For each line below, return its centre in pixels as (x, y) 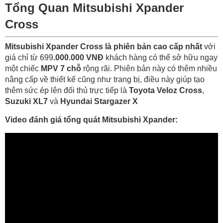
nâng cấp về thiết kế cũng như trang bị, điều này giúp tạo (105, 79)
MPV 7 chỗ (61, 68)
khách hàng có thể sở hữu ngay (161, 57)
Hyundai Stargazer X (99, 101)
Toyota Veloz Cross (166, 90)
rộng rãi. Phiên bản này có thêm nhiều (149, 68)
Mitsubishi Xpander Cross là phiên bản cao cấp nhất (104, 46)
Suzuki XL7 (26, 101)
